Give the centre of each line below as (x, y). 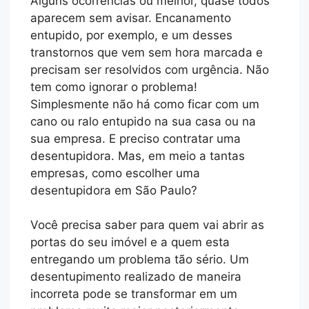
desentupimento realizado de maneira (136, 277)
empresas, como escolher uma (116, 173)
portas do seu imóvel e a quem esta (130, 242)
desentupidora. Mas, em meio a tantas (138, 156)
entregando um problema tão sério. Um (140, 260)
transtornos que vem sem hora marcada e (147, 52)
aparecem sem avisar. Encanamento (131, 18)
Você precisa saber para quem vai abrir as (148, 225)
